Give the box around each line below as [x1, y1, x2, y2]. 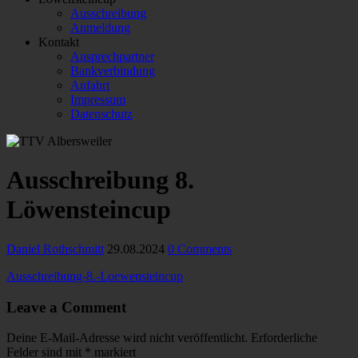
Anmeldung [70, 21, 130, 34]
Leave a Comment [6, 298, 126, 316]
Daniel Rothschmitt [6, 241, 104, 256]
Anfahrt [70, 78, 109, 92]
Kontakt [38, 35, 79, 49]
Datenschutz [70, 107, 133, 121]
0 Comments [168, 241, 232, 256]
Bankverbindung [70, 64, 155, 78]
